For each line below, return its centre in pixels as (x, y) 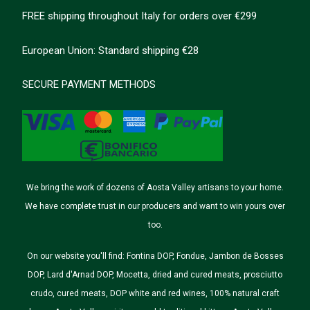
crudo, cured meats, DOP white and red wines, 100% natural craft (155, 293)
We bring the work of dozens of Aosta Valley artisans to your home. (155, 188)
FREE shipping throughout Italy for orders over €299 (140, 16)
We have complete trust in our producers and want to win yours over (155, 206)
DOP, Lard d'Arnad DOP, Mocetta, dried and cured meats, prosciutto (155, 275)
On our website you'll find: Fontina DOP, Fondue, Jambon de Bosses (155, 256)
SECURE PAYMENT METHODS (89, 85)
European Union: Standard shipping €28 (111, 50)
